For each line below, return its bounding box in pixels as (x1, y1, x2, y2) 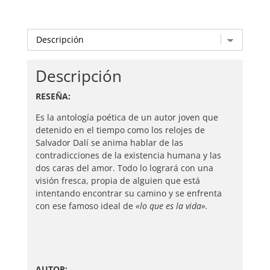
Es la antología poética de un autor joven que (35, 111, 218, 123)
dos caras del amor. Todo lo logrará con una (35, 162, 213, 174)
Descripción (35, 64, 122, 87)
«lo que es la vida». (135, 199, 208, 212)
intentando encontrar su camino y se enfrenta (35, 187, 222, 199)
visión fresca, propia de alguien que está (35, 174, 200, 186)
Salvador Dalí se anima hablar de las (35, 136, 183, 148)
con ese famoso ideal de (35, 199, 136, 212)
